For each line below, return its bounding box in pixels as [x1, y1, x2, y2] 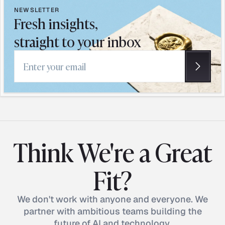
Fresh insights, [14, 13, 98, 33]
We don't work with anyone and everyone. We [17, 193, 208, 205]
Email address [15, 66, 67, 77]
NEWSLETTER [14, 6, 59, 14]
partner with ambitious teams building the [23, 205, 202, 217]
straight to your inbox [14, 31, 141, 51]
